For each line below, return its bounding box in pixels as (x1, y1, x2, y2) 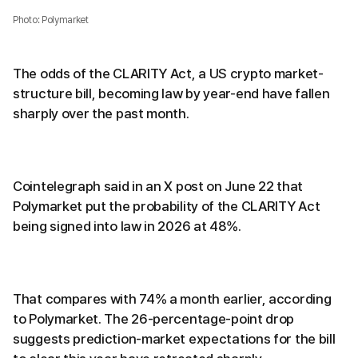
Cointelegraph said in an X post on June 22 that (13, 177, 303, 194)
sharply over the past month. (13, 105, 189, 121)
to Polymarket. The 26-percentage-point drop (13, 310, 295, 327)
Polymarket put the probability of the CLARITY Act (13, 197, 320, 214)
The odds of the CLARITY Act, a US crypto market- (13, 65, 324, 82)
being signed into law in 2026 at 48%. (13, 217, 241, 234)
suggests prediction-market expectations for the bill (13, 330, 336, 347)
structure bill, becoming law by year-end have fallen (13, 85, 330, 101)
